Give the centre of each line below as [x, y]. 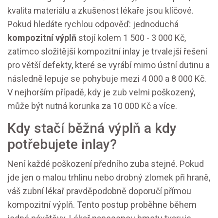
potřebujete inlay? [62, 144]
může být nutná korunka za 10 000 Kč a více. [92, 106]
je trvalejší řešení [175, 51]
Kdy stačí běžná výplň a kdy [92, 128]
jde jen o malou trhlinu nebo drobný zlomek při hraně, [109, 177]
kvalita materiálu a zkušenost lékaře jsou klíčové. [100, 10]
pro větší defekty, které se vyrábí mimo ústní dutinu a [109, 65]
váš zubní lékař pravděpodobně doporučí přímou [99, 191]
